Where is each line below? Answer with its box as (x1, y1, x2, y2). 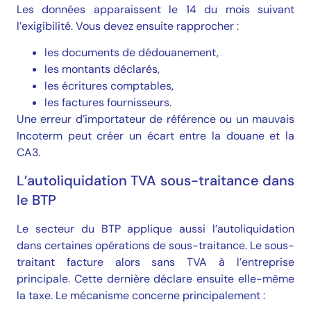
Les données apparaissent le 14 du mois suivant (17, 1, 294, 17)
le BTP (17, 191, 56, 210)
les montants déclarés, (44, 61, 160, 76)
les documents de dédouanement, (44, 44, 219, 60)
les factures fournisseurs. (44, 94, 171, 110)
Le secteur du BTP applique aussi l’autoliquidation (17, 221, 294, 237)
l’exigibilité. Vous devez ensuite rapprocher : (17, 18, 239, 33)
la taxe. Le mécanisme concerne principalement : (17, 288, 265, 303)
